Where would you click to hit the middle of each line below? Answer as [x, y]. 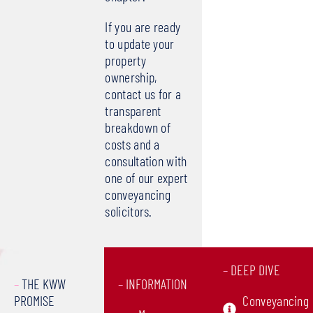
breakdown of [138, 128]
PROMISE [34, 301]
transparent [133, 111]
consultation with [146, 161]
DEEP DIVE [254, 270]
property [125, 60]
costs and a [132, 144]
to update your [140, 44]
